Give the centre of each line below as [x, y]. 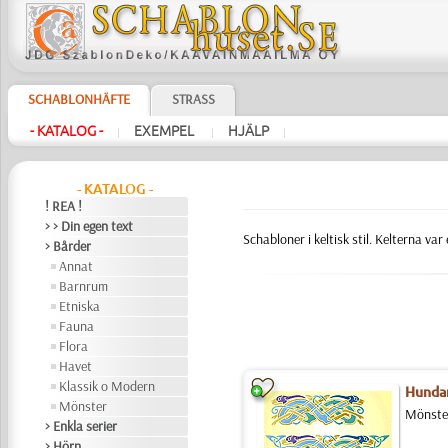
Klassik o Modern [107, 386]
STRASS [193, 99]
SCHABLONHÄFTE [78, 99]
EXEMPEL [165, 131]
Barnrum [84, 286]
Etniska [80, 306]
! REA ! [64, 206]
